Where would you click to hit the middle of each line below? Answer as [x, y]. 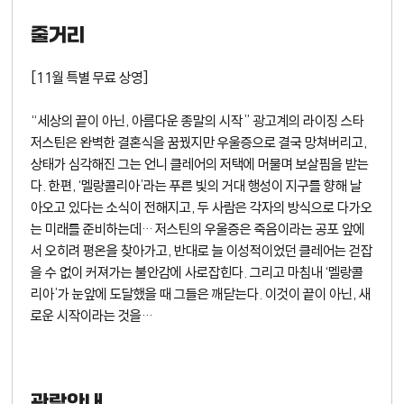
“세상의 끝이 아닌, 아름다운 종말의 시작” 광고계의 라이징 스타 [198, 121]
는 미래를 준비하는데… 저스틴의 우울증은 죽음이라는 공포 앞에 [198, 229]
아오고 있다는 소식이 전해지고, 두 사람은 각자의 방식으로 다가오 [202, 207]
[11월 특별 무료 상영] [90, 78]
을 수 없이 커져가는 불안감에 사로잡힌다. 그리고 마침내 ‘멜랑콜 [197, 272]
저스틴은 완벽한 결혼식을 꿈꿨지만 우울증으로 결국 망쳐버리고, [199, 142]
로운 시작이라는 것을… [92, 316]
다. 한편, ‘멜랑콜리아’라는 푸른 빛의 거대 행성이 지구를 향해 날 [197, 186]
